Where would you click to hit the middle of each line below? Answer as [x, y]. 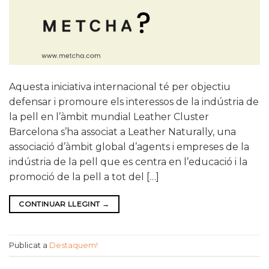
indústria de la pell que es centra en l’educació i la [128, 162]
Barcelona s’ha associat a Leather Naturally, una [122, 132]
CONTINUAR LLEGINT [60, 204]
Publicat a [29, 245]
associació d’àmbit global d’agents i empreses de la [129, 147]
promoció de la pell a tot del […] [84, 177]
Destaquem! [74, 245]
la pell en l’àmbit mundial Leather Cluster [109, 117]
